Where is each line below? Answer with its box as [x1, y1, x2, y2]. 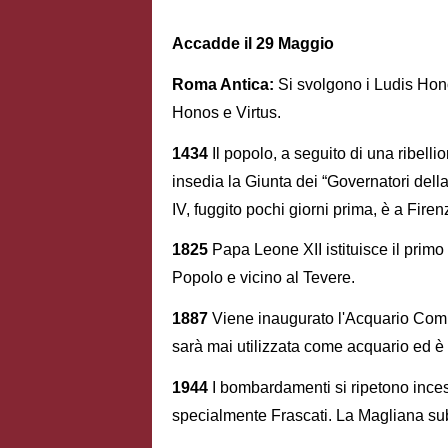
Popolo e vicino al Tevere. [172, 269, 355, 287]
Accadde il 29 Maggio [172, 34, 334, 52]
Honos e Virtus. [172, 103, 281, 121]
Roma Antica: [172, 75, 278, 93]
